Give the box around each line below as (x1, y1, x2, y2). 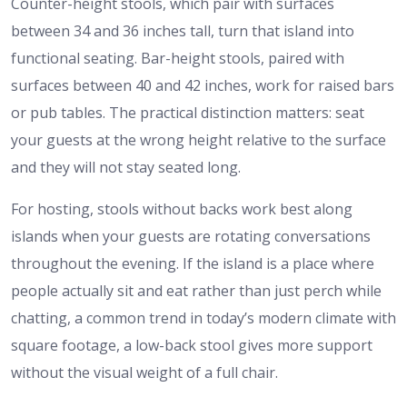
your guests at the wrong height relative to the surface (11, 129, 386, 150)
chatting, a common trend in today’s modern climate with (11, 307, 396, 328)
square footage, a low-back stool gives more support (11, 334, 372, 355)
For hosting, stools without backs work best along (11, 198, 352, 219)
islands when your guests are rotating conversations (11, 225, 371, 246)
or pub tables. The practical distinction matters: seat (11, 102, 364, 123)
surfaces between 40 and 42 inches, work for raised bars (11, 74, 394, 95)
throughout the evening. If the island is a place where (11, 253, 374, 273)
